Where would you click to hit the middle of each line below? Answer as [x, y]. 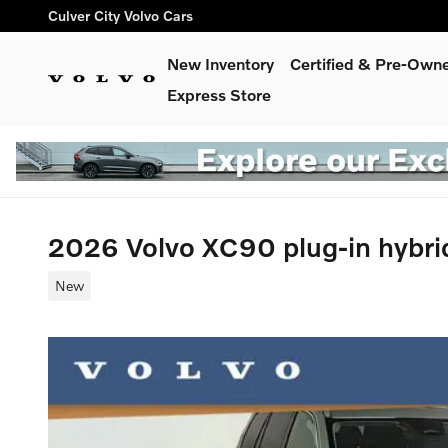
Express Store [219, 94]
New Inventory [220, 63]
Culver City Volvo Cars [120, 15]
